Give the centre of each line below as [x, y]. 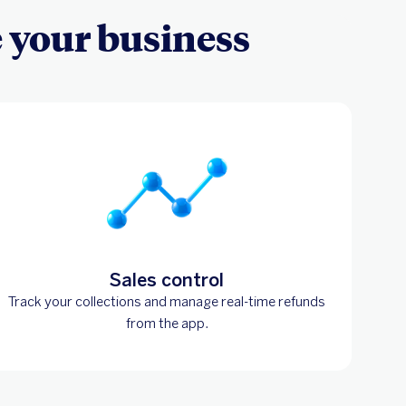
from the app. [167, 323]
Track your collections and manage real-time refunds [167, 301]
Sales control [167, 280]
